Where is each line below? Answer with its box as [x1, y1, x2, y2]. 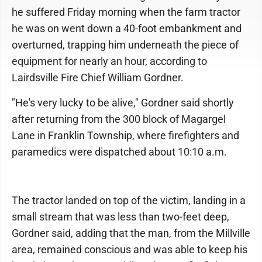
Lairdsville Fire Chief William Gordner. [12, 71, 184, 84]
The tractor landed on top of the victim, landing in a [12, 194, 246, 207]
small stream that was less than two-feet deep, [12, 211, 229, 223]
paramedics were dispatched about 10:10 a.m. [12, 146, 227, 158]
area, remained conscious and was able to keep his [12, 243, 247, 256]
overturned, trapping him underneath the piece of [12, 39, 239, 51]
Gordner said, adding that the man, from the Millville [12, 227, 250, 240]
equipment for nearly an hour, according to [12, 55, 207, 68]
